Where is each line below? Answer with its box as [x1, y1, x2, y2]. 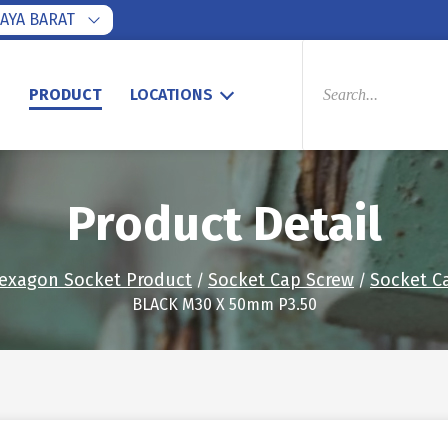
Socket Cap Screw [208, 269, 354, 291]
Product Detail [66, 195, 382, 253]
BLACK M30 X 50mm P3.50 [131, 295, 317, 314]
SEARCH [301, 53, 358, 72]
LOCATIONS [130, 85, 213, 104]
